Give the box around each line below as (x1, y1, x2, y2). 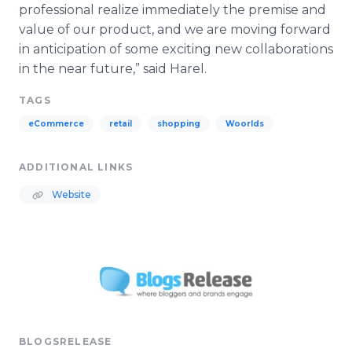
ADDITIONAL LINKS (19, 161, 134, 173)
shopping (157, 119, 200, 129)
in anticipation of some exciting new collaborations (19, 42, 333, 57)
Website (49, 189, 91, 200)
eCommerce (28, 119, 84, 129)
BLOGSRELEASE (19, 335, 112, 347)
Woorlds (225, 119, 264, 129)
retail (109, 119, 132, 129)
